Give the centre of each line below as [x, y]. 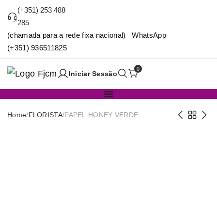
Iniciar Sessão [93, 73]
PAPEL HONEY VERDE [101, 115]
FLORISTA [45, 115]
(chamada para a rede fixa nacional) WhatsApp [87, 35]
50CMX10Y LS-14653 [99, 125]
